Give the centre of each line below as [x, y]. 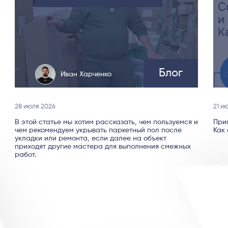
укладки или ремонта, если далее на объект [91, 139]
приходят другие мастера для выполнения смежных [103, 147]
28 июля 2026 [35, 107]
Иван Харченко [86, 75]
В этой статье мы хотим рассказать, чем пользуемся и [106, 122]
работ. [25, 155]
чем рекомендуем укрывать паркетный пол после [98, 131]
